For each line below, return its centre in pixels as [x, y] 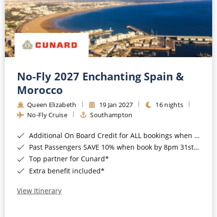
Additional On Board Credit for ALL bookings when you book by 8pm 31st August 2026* [111, 135]
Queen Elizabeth [52, 105]
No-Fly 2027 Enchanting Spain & [101, 76]
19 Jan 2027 [116, 105]
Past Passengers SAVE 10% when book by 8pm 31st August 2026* [110, 147]
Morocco [40, 89]
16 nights [170, 105]
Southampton [111, 115]
